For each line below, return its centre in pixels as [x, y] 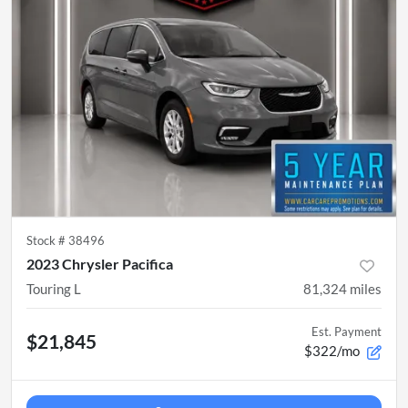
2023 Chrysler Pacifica [100, 264]
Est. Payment [347, 332]
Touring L [54, 289]
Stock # [47, 241]
